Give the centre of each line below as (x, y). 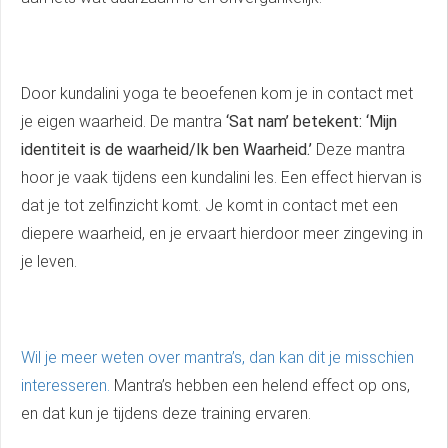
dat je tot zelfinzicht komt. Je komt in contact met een (209, 205)
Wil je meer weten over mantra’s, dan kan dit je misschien (217, 357)
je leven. (49, 261)
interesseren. (65, 385)
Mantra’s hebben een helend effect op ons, (260, 385)
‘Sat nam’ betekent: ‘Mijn (311, 121)
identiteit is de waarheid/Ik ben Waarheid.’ (168, 149)
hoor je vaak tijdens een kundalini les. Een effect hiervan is (221, 177)
